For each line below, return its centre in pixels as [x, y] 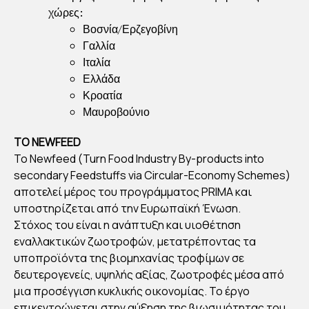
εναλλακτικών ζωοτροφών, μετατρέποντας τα [135, 242]
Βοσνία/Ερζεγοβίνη [130, 29]
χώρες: [66, 13]
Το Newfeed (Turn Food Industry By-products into [139, 159]
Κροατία [102, 96]
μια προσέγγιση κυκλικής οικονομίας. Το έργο [132, 291]
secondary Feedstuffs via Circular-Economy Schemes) [152, 176]
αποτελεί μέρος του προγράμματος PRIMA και [133, 192]
